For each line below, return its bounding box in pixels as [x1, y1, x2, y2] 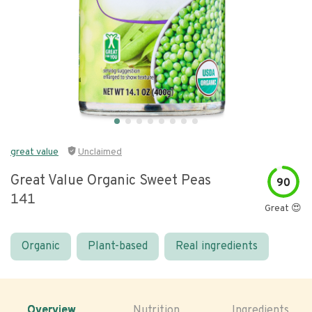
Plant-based [88, 240, 148, 253]
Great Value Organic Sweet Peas [10, 172, 211, 190]
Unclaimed [78, 146, 122, 158]
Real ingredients [175, 240, 258, 253]
